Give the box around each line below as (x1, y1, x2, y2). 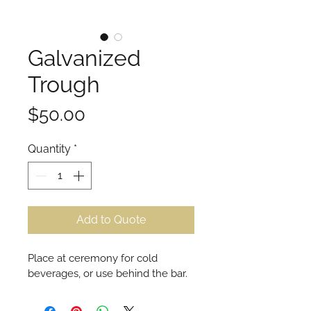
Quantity (28, 142, 71, 156)
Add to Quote (76, 213, 146, 227)
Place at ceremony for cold (28, 252, 160, 265)
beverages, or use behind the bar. (28, 267, 187, 280)
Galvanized (28, 45, 141, 72)
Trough (28, 72, 100, 98)
